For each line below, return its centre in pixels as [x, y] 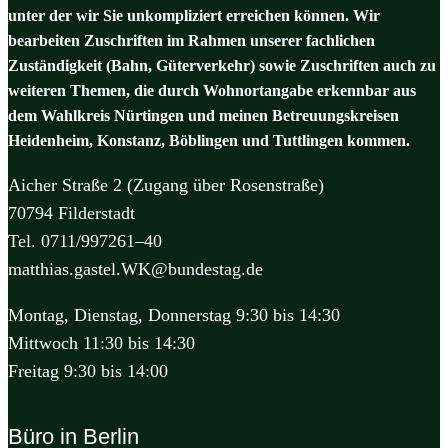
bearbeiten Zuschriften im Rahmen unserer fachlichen [191, 40]
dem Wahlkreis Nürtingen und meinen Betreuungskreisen [203, 115]
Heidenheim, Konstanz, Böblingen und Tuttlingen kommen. [209, 140]
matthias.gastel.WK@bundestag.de [135, 268]
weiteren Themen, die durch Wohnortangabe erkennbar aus [212, 90]
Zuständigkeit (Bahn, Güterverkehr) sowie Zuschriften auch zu [222, 65]
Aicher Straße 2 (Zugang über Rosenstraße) [166, 184]
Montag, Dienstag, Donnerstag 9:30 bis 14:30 [174, 314]
